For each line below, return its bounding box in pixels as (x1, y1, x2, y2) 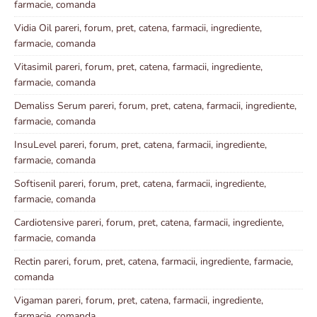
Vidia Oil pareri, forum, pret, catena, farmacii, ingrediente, (14, 21, 262, 35)
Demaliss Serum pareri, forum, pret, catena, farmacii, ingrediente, (14, 98, 296, 113)
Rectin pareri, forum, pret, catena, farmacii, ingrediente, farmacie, (14, 254, 293, 268)
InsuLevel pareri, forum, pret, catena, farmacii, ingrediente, (14, 137, 267, 151)
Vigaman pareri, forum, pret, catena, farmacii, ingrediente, (14, 293, 263, 307)
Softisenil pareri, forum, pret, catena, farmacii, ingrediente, (14, 176, 266, 190)
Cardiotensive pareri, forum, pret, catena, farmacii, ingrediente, (14, 215, 284, 229)
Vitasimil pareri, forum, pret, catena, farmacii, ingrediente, (14, 59, 263, 74)
